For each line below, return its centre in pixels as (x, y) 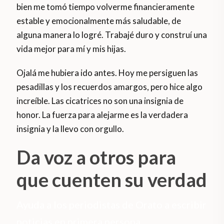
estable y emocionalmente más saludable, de (99, 21)
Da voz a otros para (96, 157)
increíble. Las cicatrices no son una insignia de (100, 101)
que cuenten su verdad (112, 180)
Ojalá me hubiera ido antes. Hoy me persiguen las (107, 73)
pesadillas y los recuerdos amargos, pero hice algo (110, 87)
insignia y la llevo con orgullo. (70, 129)
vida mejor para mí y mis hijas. (71, 49)
